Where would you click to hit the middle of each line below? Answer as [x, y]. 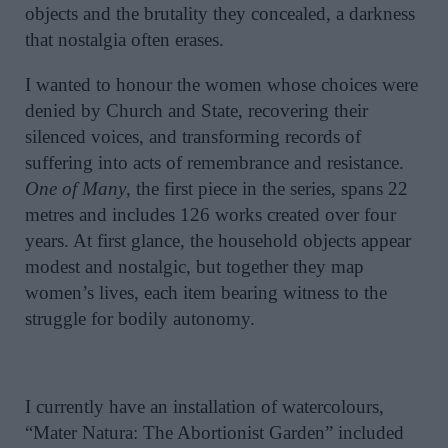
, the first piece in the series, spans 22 [267, 188]
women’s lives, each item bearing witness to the [206, 292]
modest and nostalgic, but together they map [194, 266]
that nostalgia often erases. [124, 39]
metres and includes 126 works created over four [210, 214]
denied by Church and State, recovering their [196, 110]
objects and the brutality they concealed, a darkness [220, 13]
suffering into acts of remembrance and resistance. [214, 162]
